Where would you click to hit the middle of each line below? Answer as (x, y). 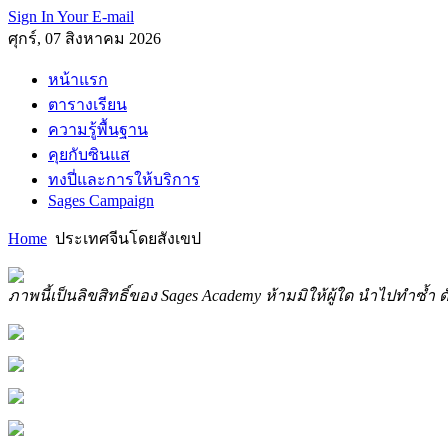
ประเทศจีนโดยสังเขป (126, 238)
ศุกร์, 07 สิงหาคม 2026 (84, 38)
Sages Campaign (101, 200)
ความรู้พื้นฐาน (98, 129)
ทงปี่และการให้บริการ (124, 179)
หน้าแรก (78, 79)
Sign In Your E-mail (71, 16)
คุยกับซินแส (89, 154)
